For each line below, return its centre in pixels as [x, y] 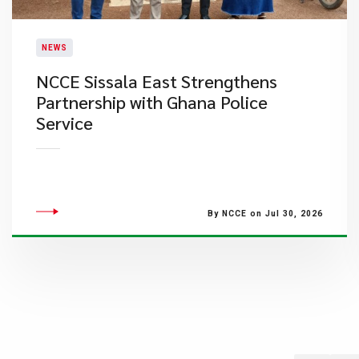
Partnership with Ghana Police [152, 102]
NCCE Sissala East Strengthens [157, 81]
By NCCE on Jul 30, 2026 [265, 214]
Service [65, 123]
